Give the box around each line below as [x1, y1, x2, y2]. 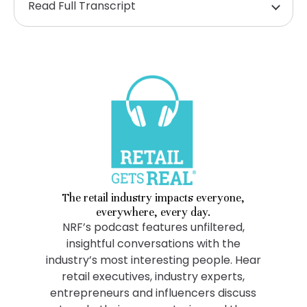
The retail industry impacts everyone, [62, 190, 245, 205]
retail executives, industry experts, [62, 268, 245, 284]
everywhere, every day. [96, 204, 211, 219]
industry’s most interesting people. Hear [45, 251, 261, 268]
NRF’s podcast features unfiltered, [62, 219, 245, 235]
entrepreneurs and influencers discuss [50, 284, 257, 301]
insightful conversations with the [66, 235, 241, 251]
